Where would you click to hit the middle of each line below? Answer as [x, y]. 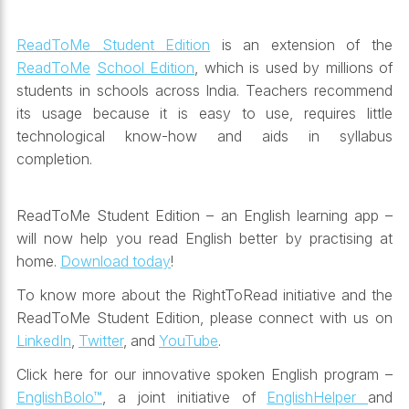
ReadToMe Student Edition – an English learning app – [204, 215]
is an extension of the [302, 44]
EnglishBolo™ [59, 397]
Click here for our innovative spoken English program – [204, 374]
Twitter [101, 340]
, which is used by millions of [294, 67]
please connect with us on [301, 317]
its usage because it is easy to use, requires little [204, 113]
